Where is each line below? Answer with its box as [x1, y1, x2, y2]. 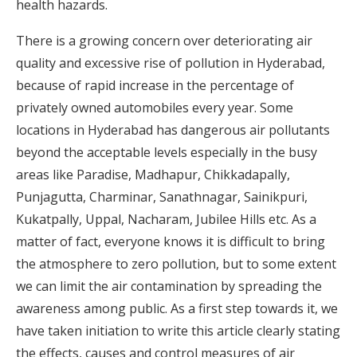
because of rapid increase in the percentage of [16, 76, 294, 94]
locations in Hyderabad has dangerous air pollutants [16, 121, 330, 139]
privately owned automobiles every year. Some [16, 99, 293, 116]
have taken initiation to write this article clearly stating [16, 322, 340, 339]
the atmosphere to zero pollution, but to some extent [16, 255, 336, 273]
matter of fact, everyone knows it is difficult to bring [16, 233, 325, 250]
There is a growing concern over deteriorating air [16, 32, 312, 49]
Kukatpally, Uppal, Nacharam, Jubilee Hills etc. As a [16, 210, 316, 228]
